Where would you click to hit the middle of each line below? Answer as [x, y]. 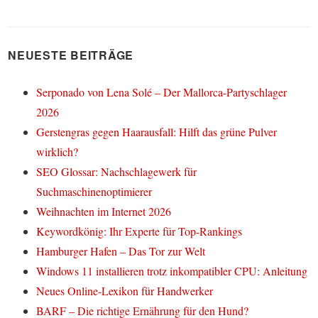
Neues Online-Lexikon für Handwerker [125, 291]
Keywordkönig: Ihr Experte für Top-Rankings [139, 231]
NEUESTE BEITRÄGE [71, 55]
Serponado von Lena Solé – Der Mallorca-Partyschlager [162, 92]
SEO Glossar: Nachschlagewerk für [117, 171]
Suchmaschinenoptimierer [94, 191]
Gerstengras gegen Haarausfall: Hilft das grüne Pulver [157, 132]
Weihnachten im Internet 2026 [104, 211]
